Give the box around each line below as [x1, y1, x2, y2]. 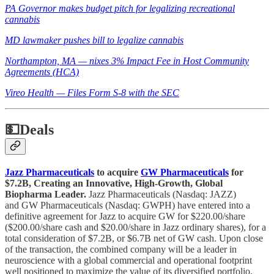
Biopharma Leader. [5, 189, 89, 200]
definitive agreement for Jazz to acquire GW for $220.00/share [5, 211, 245, 222]
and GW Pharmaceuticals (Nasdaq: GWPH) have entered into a [5, 200, 250, 211]
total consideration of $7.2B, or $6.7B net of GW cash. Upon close [5, 233, 263, 244]
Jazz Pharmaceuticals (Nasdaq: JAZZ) [89, 189, 236, 200]
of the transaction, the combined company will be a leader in [5, 244, 237, 255]
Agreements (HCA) [5, 67, 79, 78]
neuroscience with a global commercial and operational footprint [5, 255, 252, 266]
